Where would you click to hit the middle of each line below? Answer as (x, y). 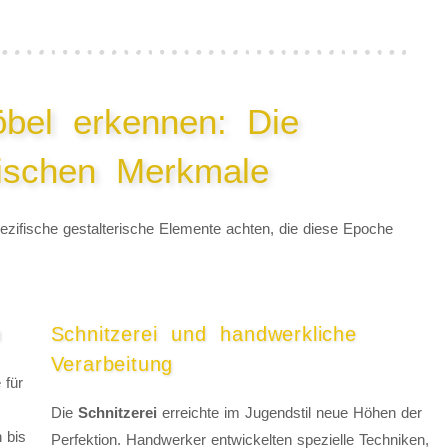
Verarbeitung (112, 364)
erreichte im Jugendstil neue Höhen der (289, 413)
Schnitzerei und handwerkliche (203, 334)
